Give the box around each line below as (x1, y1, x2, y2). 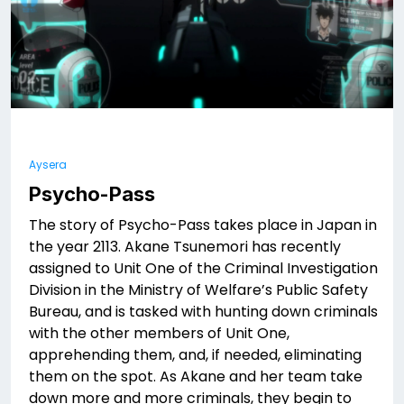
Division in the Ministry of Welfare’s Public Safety (29, 280, 368, 301)
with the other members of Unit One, (29, 323, 289, 344)
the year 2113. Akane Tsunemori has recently (29, 236, 341, 258)
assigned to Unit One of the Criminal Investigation (29, 258, 378, 280)
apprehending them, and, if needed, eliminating (29, 344, 362, 366)
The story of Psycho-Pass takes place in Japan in (29, 215, 377, 236)
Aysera (29, 157, 67, 173)
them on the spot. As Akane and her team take (29, 366, 363, 388)
